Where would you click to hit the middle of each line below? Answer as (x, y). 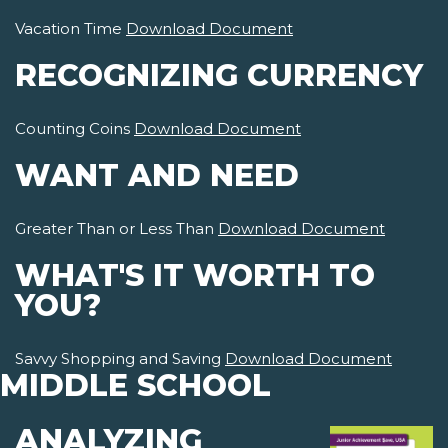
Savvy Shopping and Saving (120, 359)
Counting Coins (74, 129)
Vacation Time (70, 29)
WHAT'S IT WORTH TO (195, 276)
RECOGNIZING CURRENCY (219, 76)
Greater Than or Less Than (116, 229)
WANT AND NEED (157, 176)
